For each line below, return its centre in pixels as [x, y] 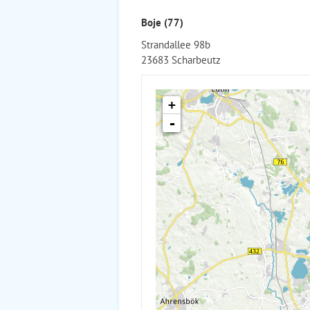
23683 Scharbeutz [181, 60]
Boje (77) [162, 22]
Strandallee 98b [176, 44]
